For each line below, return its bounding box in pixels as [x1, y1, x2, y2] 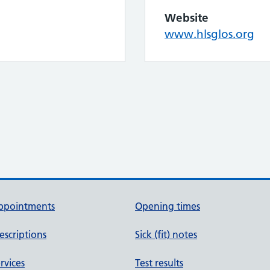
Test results [135, 256, 183, 269]
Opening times [135, 199, 200, 212]
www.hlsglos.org [165, 27, 254, 41]
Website [165, 10, 209, 25]
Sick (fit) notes [135, 228, 197, 240]
